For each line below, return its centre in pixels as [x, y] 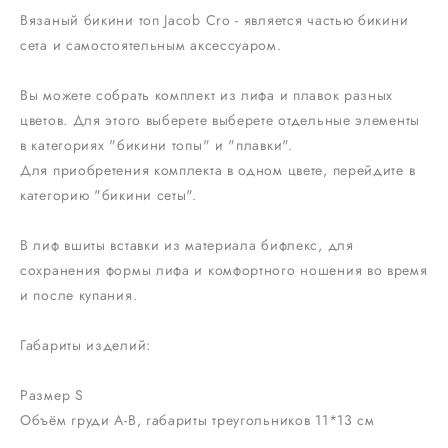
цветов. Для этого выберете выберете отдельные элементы [220, 119]
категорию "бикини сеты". [108, 194]
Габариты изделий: [85, 344]
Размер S [52, 394]
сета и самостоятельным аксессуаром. [151, 44]
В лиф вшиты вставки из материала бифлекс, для [187, 244]
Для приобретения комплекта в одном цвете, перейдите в [218, 169]
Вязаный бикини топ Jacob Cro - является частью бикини [214, 19]
